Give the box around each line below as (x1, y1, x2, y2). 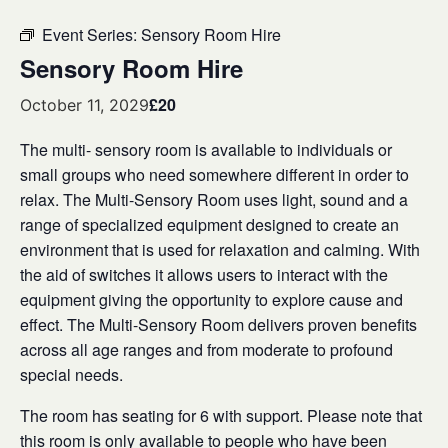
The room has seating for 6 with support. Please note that (20, 404, 422, 427)
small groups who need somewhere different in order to (20, 163, 409, 186)
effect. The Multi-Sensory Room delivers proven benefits (20, 313, 417, 336)
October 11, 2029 (20, 95, 149, 115)
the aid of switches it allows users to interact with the (20, 263, 388, 286)
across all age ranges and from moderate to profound (20, 338, 393, 361)
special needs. (20, 363, 123, 386)
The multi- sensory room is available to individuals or (20, 138, 392, 161)
